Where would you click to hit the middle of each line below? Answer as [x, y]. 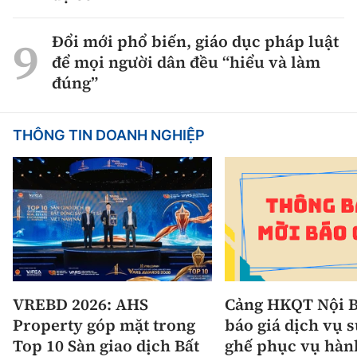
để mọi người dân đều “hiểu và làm [186, 62]
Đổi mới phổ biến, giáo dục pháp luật [195, 41]
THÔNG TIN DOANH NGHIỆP [109, 135]
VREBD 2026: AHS [80, 305]
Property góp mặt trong [104, 326]
